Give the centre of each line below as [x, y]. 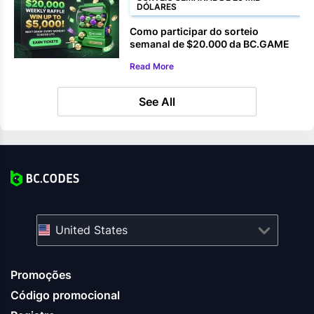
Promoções [41, 274]
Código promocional [65, 295]
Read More [152, 66]
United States [91, 230]
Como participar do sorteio [194, 31]
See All [157, 101]
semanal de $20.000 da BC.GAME [210, 43]
